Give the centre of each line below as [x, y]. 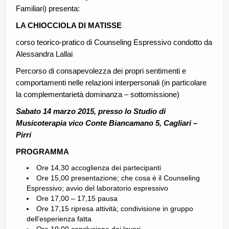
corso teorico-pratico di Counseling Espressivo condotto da [114, 42]
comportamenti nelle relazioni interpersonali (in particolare [111, 83]
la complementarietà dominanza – [73, 95]
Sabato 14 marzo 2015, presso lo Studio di [91, 111]
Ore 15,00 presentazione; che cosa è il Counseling [118, 178]
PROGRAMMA [42, 152]
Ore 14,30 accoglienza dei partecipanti [99, 168]
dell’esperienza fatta [59, 219]
